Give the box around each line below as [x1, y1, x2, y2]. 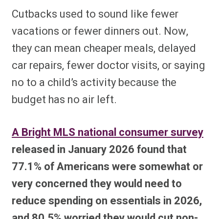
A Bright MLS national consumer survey [12, 124, 203, 140]
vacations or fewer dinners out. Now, [12, 23, 188, 39]
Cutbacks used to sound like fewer [12, 6, 178, 22]
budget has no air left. [12, 91, 117, 108]
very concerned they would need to [12, 175, 182, 192]
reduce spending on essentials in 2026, [12, 193, 202, 209]
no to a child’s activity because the [12, 74, 176, 90]
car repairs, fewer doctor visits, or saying [12, 57, 205, 73]
